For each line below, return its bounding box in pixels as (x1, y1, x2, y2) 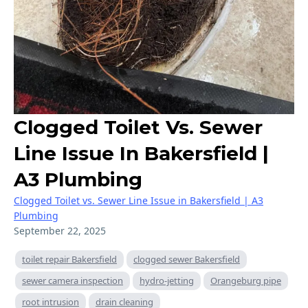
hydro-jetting (140, 274, 194, 287)
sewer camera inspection (22, 274, 123, 287)
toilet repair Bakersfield (22, 252, 117, 265)
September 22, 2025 (14, 223, 106, 237)
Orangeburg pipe (210, 274, 281, 287)
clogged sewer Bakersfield (133, 252, 240, 265)
